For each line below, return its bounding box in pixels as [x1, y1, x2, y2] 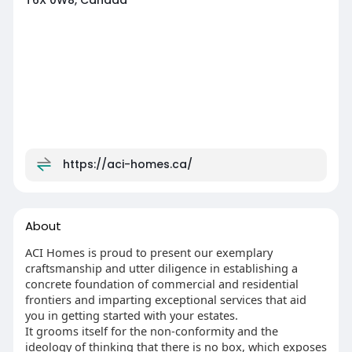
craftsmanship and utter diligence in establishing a [24, 260, 298, 277]
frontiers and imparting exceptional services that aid [24, 291, 306, 308]
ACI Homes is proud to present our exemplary [24, 244, 273, 261]
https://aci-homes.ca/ [62, 156, 192, 172]
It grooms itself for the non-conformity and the [24, 323, 278, 339]
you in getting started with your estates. [24, 307, 238, 324]
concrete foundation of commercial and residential [24, 276, 299, 292]
